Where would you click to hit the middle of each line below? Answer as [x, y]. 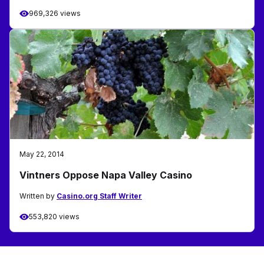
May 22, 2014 [42, 154]
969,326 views [55, 14]
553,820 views [54, 217]
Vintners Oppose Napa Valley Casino [106, 175]
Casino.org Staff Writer [99, 196]
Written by [38, 196]
